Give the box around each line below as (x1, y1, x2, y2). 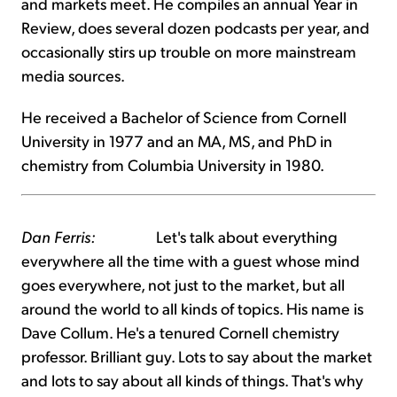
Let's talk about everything (96, 226, 338, 247)
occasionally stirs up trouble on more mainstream (21, 41, 356, 62)
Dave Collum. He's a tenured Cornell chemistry (21, 322, 339, 343)
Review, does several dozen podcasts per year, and (21, 17, 370, 38)
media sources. (21, 65, 125, 86)
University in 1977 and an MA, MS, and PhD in (21, 130, 332, 152)
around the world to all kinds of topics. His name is (21, 298, 363, 319)
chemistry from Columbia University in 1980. (21, 154, 324, 175)
